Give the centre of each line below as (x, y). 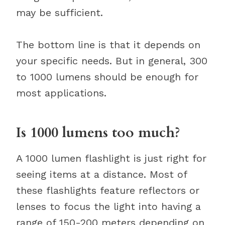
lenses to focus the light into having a (108, 206)
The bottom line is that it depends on (108, 45)
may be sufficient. (60, 13)
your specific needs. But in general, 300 (112, 61)
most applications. (61, 93)
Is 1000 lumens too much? (98, 133)
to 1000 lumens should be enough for (107, 77)
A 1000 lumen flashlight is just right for (111, 158)
